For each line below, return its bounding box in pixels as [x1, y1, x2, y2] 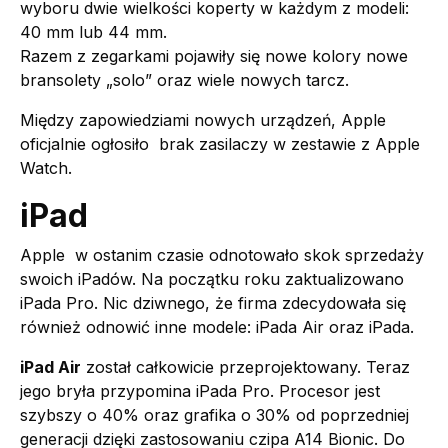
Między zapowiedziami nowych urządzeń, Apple [20, 110, 386, 131]
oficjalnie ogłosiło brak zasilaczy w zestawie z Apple [20, 134, 420, 155]
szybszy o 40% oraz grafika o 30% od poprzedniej [20, 405, 409, 426]
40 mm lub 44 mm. [20, 22, 167, 43]
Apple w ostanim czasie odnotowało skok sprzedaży [20, 245, 424, 266]
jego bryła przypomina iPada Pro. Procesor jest [20, 381, 380, 402]
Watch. [20, 158, 72, 179]
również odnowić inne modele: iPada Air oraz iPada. [20, 317, 414, 338]
